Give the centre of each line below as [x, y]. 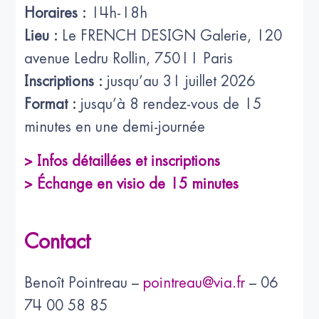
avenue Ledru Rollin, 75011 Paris [129, 58]
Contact [58, 242]
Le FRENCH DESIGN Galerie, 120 [170, 36]
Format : [51, 104]
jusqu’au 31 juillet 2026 [179, 81]
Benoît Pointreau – [84, 283]
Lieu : [41, 36]
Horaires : [56, 13]
